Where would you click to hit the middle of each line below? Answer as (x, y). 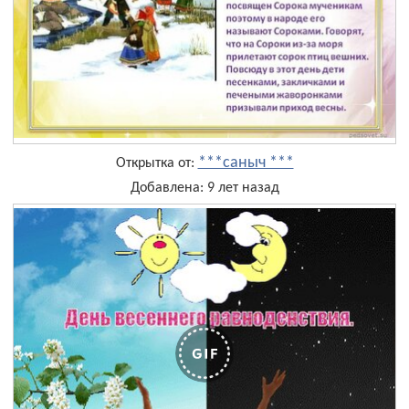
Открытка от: (157, 164)
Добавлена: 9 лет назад (204, 189)
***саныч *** (246, 163)
